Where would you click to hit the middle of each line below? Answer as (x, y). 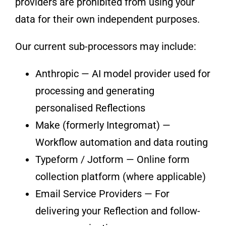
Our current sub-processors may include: (105, 46)
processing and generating (95, 91)
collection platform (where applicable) (120, 176)
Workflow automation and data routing (121, 142)
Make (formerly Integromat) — (103, 125)
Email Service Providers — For (102, 193)
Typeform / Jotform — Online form (112, 159)
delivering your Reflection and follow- (118, 211)
